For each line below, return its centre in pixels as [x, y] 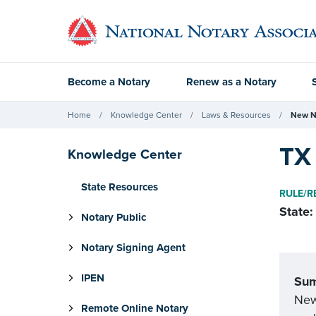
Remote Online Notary [135, 308]
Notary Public [114, 217]
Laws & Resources [236, 115]
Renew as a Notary [231, 82]
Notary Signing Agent [133, 248]
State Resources [120, 187]
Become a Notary [109, 82]
